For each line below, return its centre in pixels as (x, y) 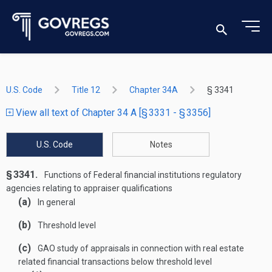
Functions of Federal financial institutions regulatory (142, 175)
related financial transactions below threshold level (115, 262)
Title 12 (86, 90)
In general (56, 202)
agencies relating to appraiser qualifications (89, 188)
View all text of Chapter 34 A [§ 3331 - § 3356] (112, 113)
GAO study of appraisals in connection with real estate (140, 248)
